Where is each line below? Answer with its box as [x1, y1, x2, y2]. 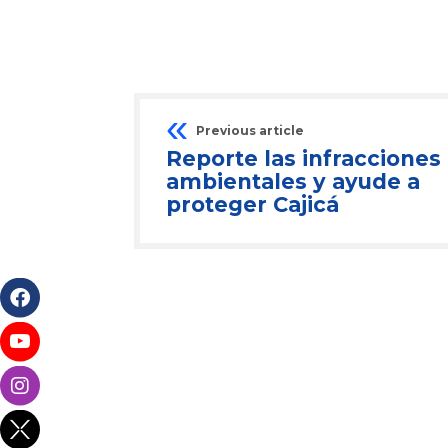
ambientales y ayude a [166, 169, 420, 194]
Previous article [196, 123, 304, 138]
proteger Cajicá [166, 192, 339, 217]
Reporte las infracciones [166, 146, 441, 171]
